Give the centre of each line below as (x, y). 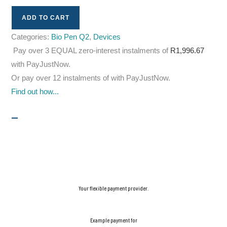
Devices (107, 37)
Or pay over (32, 78)
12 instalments (77, 78)
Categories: (31, 37)
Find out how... (35, 91)
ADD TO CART (46, 18)
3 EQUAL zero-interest (83, 50)
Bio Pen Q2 (70, 37)
